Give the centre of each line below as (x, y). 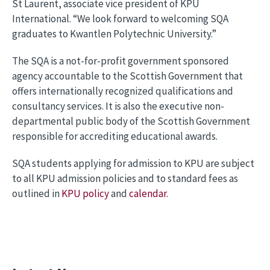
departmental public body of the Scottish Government (131, 121)
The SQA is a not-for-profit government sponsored (121, 61)
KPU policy (85, 193)
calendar (148, 193)
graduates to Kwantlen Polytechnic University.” (114, 34)
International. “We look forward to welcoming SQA (120, 19)
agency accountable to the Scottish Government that (127, 76)
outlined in (37, 193)
